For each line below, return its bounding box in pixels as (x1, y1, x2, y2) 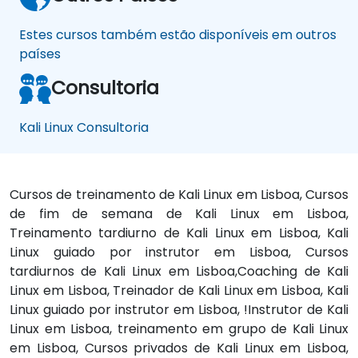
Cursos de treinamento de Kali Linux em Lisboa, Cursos (10, 185, 348, 204)
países (19, 44, 61, 63)
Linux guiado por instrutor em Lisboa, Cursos (10, 242, 348, 261)
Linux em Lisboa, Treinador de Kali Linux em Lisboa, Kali (10, 280, 348, 300)
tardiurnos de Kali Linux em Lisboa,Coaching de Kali (10, 261, 348, 280)
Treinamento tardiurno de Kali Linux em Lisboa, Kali (10, 223, 348, 242)
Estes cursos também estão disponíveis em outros (19, 25, 336, 44)
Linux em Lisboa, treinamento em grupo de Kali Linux (10, 319, 348, 338)
